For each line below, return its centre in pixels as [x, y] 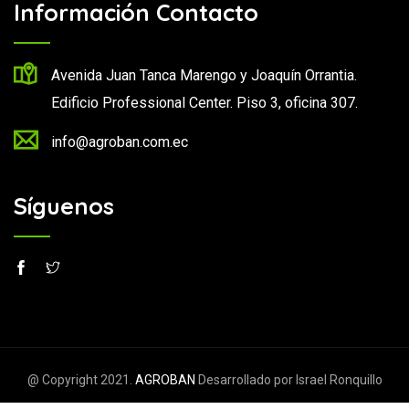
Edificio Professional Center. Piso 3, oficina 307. [204, 102]
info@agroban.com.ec [120, 142]
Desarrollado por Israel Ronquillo [288, 379]
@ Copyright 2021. [81, 379]
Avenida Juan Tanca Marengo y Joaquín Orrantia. [204, 75]
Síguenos [64, 205]
